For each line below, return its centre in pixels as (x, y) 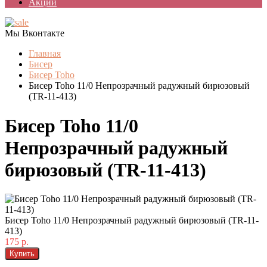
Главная (45, 54)
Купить (22, 254)
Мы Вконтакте (35, 33)
